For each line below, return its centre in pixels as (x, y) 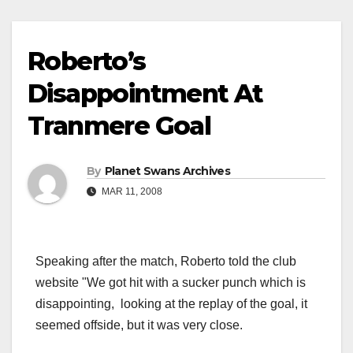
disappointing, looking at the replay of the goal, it (171, 304)
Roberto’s (87, 61)
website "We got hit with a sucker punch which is (171, 283)
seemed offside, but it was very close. (139, 325)
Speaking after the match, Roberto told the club (166, 262)
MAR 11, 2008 (131, 192)
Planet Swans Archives (167, 171)
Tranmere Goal (119, 126)
